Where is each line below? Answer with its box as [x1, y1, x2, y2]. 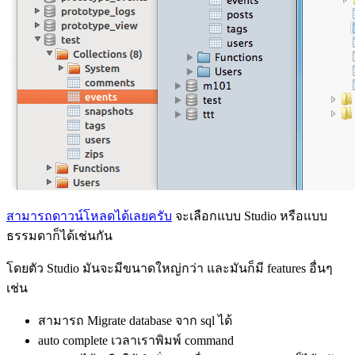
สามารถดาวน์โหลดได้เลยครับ [6, 209, 172, 223]
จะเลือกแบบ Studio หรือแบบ [172, 209, 327, 223]
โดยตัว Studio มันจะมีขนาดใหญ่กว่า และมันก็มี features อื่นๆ [6, 261, 333, 276]
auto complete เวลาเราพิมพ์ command [38, 334, 234, 348]
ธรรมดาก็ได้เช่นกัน [6, 229, 113, 243]
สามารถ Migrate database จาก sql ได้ [38, 314, 232, 328]
